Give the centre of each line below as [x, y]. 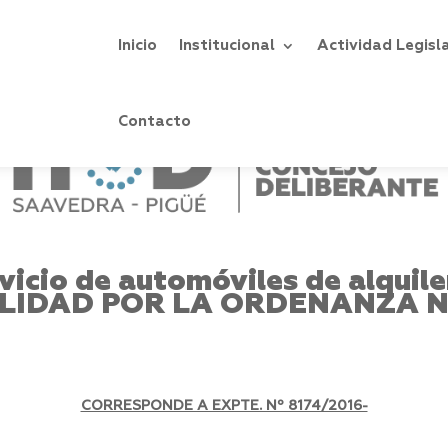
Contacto [155, 121]
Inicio [138, 45]
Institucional [227, 45]
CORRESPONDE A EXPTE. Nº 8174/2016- [224, 406]
